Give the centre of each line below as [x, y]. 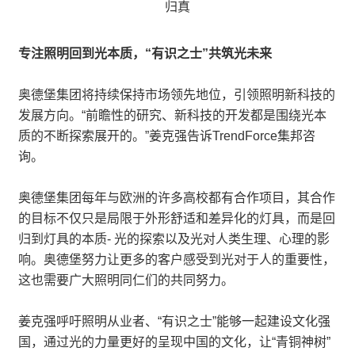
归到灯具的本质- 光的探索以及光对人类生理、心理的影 [174, 239]
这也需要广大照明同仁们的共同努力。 [126, 280]
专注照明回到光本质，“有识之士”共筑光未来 [145, 53]
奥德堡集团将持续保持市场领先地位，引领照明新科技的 [177, 95]
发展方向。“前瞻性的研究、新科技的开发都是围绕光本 [172, 115]
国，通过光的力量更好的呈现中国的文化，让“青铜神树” [174, 342]
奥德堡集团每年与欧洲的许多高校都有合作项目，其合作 [177, 198]
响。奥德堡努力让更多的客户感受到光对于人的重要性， [177, 260]
